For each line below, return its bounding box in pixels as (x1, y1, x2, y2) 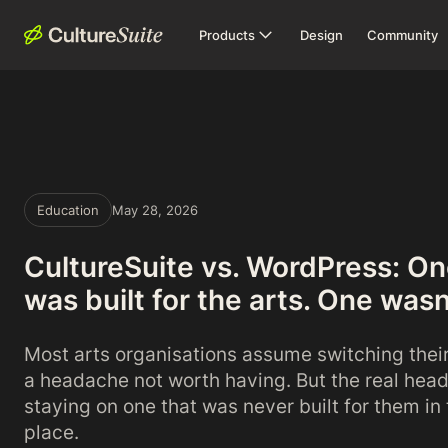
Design (300, 27, 343, 43)
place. (24, 420, 79, 444)
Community (367, 27, 438, 43)
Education (37, 202, 99, 218)
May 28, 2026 (112, 202, 198, 218)
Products (199, 27, 255, 43)
